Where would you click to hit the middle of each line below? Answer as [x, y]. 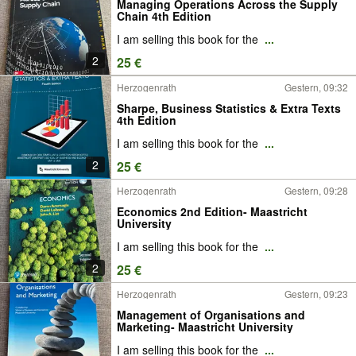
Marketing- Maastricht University [205, 326]
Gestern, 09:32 [316, 87]
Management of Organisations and [211, 314]
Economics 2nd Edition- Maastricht [212, 211]
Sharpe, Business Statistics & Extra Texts [229, 108]
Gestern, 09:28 [316, 190]
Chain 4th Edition [164, 15]
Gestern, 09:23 [316, 294]
